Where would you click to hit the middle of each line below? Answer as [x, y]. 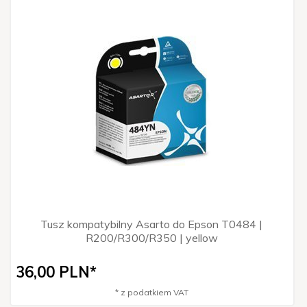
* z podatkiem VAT [151, 292]
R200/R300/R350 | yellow [151, 237]
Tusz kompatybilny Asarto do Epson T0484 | [151, 224]
